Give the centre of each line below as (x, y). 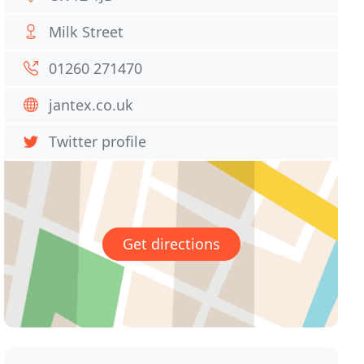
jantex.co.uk (91, 105)
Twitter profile (98, 141)
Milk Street (87, 32)
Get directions (171, 244)
